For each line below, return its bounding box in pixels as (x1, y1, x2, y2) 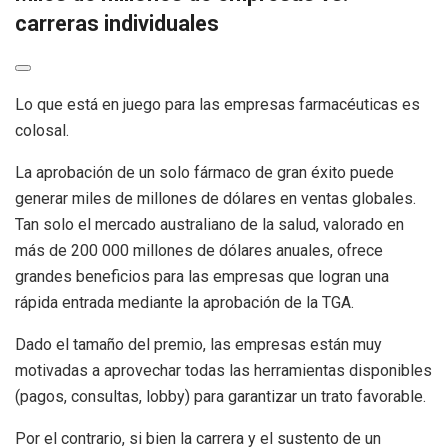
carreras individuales (15, 11, 219, 37)
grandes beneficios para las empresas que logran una (15, 267, 389, 287)
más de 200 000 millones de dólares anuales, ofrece (15, 241, 383, 261)
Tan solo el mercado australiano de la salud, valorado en (15, 215, 404, 235)
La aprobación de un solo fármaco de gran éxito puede (15, 163, 394, 183)
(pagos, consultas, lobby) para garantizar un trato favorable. (15, 387, 426, 407)
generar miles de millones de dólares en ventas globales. (15, 189, 416, 209)
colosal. (15, 121, 69, 141)
